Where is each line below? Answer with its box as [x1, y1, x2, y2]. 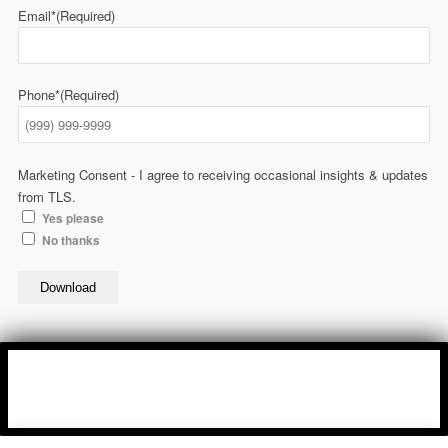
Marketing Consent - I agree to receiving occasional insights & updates [18, 165, 428, 185]
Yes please [42, 210, 104, 228]
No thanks [42, 232, 100, 250]
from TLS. [18, 187, 76, 207]
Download [40, 280, 96, 296]
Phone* [18, 85, 60, 105]
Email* [18, 6, 56, 26]
